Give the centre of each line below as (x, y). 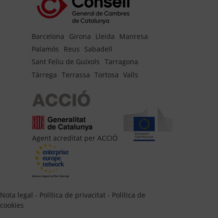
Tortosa (106, 74)
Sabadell (98, 49)
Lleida (105, 36)
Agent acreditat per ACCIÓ (75, 138)
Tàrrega (45, 74)
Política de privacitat (73, 195)
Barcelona (48, 36)
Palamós (45, 49)
